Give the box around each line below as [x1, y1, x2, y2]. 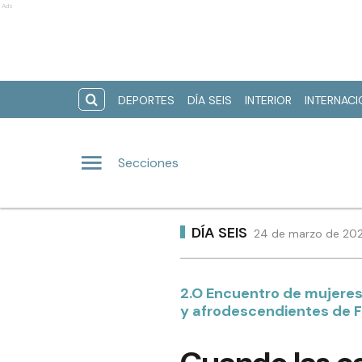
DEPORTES [118, 93, 175, 107]
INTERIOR [245, 93, 292, 107]
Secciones [118, 154, 179, 171]
